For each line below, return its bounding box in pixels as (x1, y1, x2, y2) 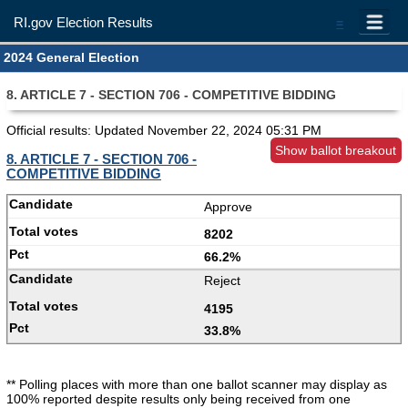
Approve (204, 199, 252, 215)
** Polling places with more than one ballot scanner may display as (6, 377, 387, 393)
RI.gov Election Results (14, 15, 154, 31)
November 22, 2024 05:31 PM (148, 123, 321, 138)
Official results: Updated (6, 123, 148, 138)
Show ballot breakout (275, 142, 397, 158)
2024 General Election (4, 50, 140, 66)
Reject (204, 273, 240, 289)
